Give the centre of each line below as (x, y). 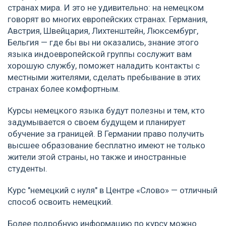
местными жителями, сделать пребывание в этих (104, 77)
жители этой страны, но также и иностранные (97, 157)
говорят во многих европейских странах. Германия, (107, 19)
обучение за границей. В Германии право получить (106, 133)
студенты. (27, 168)
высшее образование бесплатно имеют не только (106, 145)
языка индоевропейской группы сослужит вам (100, 54)
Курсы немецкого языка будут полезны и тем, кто (106, 110)
